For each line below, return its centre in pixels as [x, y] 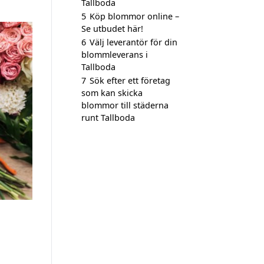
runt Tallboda [108, 118]
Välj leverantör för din [133, 42]
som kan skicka [112, 93]
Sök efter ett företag [130, 80]
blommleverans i [115, 55]
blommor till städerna [125, 105]
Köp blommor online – [134, 16]
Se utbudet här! [112, 29]
